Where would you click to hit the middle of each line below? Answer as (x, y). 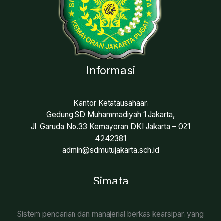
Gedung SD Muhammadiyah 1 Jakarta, (110, 115)
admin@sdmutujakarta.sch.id (110, 150)
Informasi (110, 70)
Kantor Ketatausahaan (110, 103)
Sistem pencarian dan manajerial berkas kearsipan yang (110, 214)
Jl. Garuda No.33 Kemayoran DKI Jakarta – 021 (110, 127)
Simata (110, 181)
